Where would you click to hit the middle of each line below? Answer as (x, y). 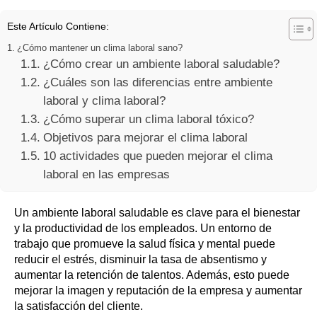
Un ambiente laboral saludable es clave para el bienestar (157, 212)
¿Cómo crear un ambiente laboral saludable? (161, 64)
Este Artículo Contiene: (58, 26)
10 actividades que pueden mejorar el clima (157, 156)
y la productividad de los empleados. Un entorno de (143, 228)
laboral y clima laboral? (104, 100)
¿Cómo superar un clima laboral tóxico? (148, 119)
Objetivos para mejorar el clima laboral (145, 137)
